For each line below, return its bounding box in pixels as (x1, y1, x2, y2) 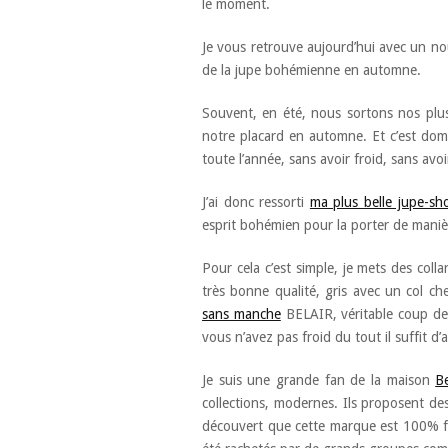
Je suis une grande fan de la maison (202, 371, 436, 388)
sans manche (202, 305, 281, 322)
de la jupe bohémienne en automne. (202, 61, 421, 78)
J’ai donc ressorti (202, 193, 310, 210)
